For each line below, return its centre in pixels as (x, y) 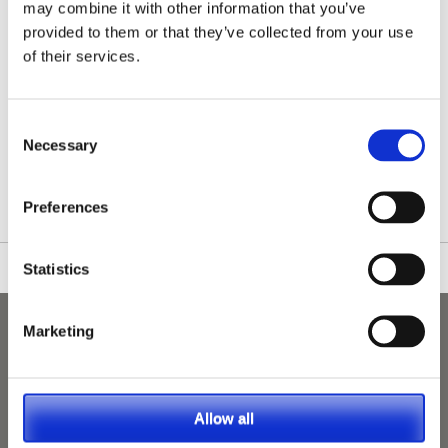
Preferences (66, 206)
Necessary (60, 144)
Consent (35, 124)
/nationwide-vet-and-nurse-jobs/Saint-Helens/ (223, 138)
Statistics (56, 268)
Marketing (58, 330)
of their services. (81, 55)
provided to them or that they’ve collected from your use (218, 31)
